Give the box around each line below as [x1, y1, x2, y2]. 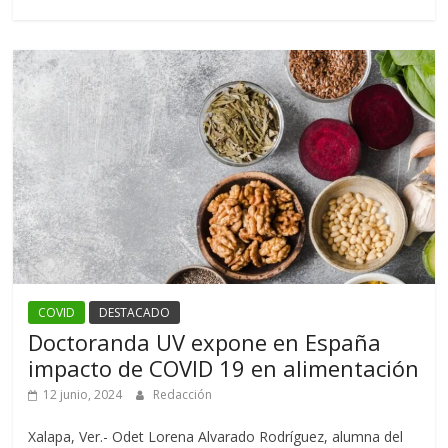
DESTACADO [99, 303, 171, 321]
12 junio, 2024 [43, 385, 123, 403]
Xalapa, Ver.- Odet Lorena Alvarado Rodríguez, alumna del [28, 426, 404, 446]
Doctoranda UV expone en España [28, 326, 382, 357]
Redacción [153, 385, 213, 403]
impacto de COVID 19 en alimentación [28, 352, 420, 383]
